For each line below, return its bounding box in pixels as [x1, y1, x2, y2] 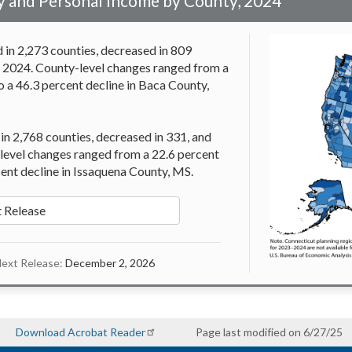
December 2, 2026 [63, 255, 155, 269]
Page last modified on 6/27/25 [196, 324, 343, 339]
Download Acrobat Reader [16, 324, 145, 339]
